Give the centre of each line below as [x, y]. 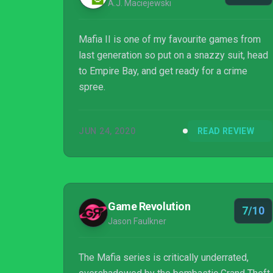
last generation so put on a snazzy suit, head [173, 55]
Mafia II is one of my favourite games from [170, 39]
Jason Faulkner [137, 221]
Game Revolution [149, 206]
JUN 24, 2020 [107, 131]
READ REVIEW [226, 131]
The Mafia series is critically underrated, [164, 257]
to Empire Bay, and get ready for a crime [163, 71]
